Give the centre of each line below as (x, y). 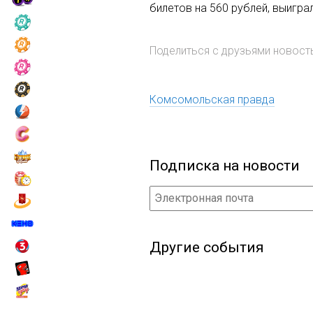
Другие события (207, 247)
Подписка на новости (225, 165)
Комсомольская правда (212, 99)
